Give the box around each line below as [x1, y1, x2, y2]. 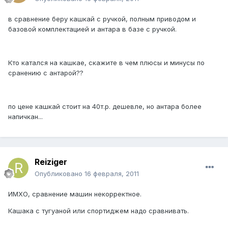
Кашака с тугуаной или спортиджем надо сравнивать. [8, 207, 189, 215]
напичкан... [8, 112, 43, 121]
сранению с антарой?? [8, 69, 83, 77]
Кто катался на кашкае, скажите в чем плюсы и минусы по [8, 59, 205, 67]
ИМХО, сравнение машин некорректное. [8, 190, 141, 198]
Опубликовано [35, 169, 84, 178]
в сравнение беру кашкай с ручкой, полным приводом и [8, 15, 196, 23]
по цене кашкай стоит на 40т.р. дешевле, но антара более [8, 102, 202, 111]
